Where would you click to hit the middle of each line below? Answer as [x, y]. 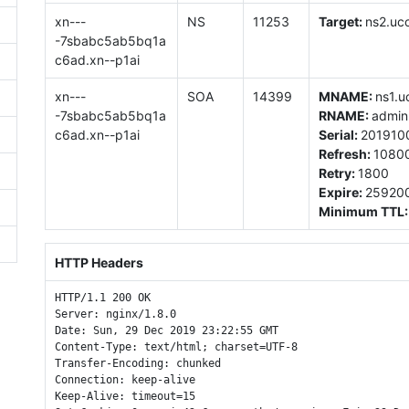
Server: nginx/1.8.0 [115, 315]
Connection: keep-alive [125, 380]
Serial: [339, 134]
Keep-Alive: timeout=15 [125, 397]
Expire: [341, 192]
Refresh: [346, 153]
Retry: [338, 173]
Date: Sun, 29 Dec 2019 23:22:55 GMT [166, 331]
